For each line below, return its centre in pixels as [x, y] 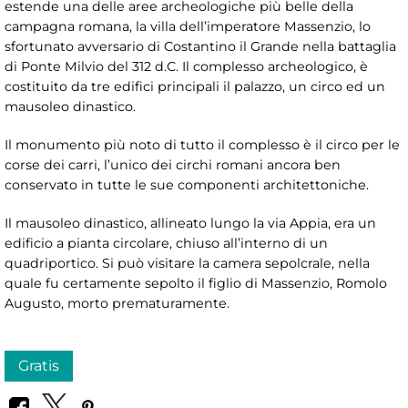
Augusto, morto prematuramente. [117, 303]
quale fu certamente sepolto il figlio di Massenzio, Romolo [196, 283]
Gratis [39, 365]
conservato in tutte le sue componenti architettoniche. [187, 184]
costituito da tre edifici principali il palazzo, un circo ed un [195, 86]
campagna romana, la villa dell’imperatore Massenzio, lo [188, 26]
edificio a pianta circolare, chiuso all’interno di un [166, 243]
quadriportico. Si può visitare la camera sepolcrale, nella [187, 263]
